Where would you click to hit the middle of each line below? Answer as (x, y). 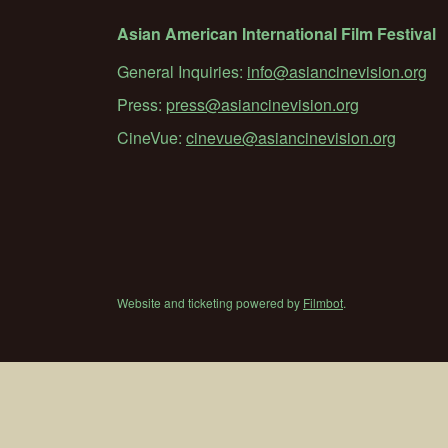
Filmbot (323, 302)
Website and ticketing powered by (210, 302)
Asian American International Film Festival (276, 33)
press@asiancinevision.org (262, 104)
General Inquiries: (182, 71)
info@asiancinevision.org (337, 71)
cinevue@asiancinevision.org (291, 137)
